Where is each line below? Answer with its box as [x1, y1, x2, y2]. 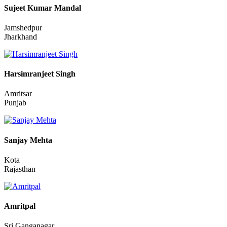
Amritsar [4, 135, 32, 144]
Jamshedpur [4, 68, 42, 78]
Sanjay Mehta [4, 181, 52, 190]
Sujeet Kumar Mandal [4, 49, 81, 58]
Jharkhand [4, 78, 37, 87]
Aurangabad [4, 3, 44, 12]
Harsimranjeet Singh [4, 115, 75, 124]
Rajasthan [4, 210, 35, 219]
